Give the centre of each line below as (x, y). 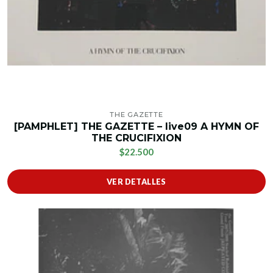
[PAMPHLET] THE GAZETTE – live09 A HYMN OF (136, 127)
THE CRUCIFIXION (136, 138)
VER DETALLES (136, 182)
